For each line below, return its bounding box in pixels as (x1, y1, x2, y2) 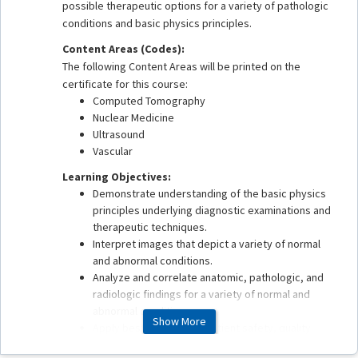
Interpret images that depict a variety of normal (93, 237, 320, 252)
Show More (152, 314, 206, 329)
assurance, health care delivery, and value (93, 337, 294, 352)
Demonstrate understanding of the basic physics (93, 186, 326, 201)
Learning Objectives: (62, 169, 171, 185)
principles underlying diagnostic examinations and (93, 203, 331, 218)
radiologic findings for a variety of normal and (93, 287, 310, 302)
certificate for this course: (62, 77, 188, 92)
